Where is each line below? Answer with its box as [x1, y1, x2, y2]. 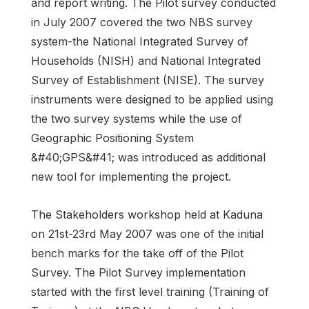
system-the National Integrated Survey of [31, 34, 248, 48]
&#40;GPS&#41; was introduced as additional [31, 150, 266, 164]
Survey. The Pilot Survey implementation [31, 265, 246, 279]
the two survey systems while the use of [31, 111, 242, 126]
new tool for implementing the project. [31, 169, 231, 183]
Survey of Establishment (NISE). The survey [31, 72, 264, 87]
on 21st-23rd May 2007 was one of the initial [31, 226, 263, 241]
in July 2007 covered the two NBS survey [31, 14, 252, 29]
